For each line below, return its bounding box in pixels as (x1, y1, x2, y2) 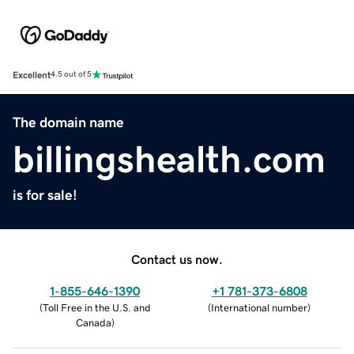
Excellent (13, 70, 51, 80)
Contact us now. (131, 252, 223, 265)
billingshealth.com (13, 139, 326, 178)
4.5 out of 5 (51, 70, 92, 79)
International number (211, 302, 307, 313)
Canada (75, 317, 111, 328)
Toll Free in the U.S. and (42, 302, 151, 313)
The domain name (13, 115, 124, 130)
